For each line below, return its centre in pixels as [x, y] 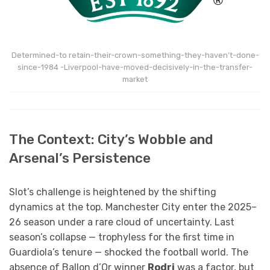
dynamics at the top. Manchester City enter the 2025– [133, 207]
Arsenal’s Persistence [80, 158]
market [135, 79]
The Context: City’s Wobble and [111, 139]
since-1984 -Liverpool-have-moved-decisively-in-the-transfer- [135, 67]
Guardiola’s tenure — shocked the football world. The [129, 252]
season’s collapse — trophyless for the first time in [122, 237]
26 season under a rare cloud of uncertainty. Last [122, 222]
